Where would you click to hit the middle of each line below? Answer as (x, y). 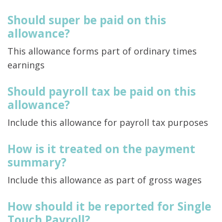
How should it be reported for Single (109, 207)
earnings (26, 65)
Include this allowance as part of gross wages (105, 180)
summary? (37, 163)
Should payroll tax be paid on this (102, 92)
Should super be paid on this (87, 20)
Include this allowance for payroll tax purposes (108, 123)
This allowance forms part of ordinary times (102, 51)
